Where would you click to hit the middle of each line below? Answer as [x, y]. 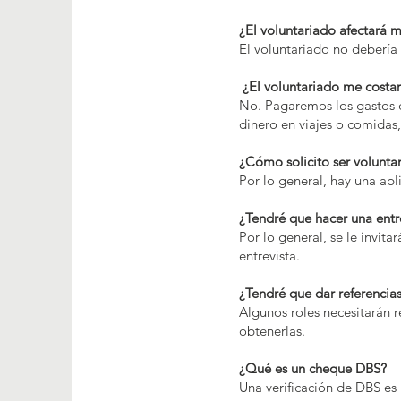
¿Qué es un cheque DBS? [313, 368]
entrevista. [269, 256]
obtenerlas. [272, 331]
